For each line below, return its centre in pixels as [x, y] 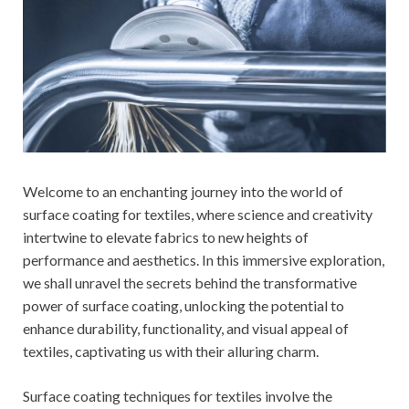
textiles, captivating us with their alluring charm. [171, 351]
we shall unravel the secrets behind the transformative [190, 282]
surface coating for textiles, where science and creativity [198, 214]
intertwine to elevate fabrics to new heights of [166, 236]
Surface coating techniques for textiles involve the [178, 395]
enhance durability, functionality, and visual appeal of [186, 328]
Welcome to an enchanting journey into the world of [183, 191]
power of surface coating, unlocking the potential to [184, 305]
